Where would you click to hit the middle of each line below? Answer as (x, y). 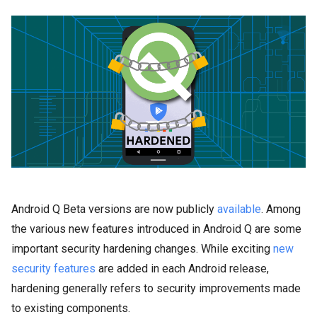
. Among (281, 209)
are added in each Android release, (182, 268)
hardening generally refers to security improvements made (156, 288)
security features (53, 268)
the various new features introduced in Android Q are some (156, 229)
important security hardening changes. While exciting (141, 248)
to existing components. (71, 308)
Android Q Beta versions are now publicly (114, 209)
